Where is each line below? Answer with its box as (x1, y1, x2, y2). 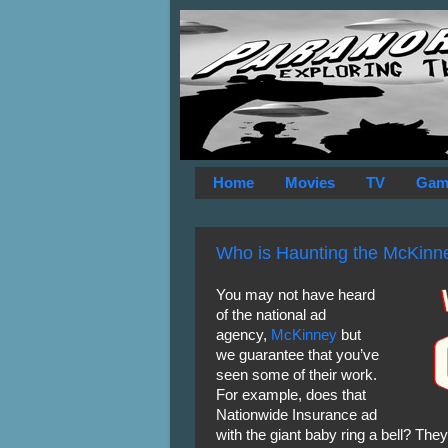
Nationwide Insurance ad (215, 406, 377, 423)
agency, (215, 326, 271, 343)
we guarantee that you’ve (215, 346, 379, 363)
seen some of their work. (215, 366, 377, 383)
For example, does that (215, 386, 366, 403)
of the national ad (215, 306, 326, 323)
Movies (285, 174, 336, 192)
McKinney (270, 326, 337, 343)
